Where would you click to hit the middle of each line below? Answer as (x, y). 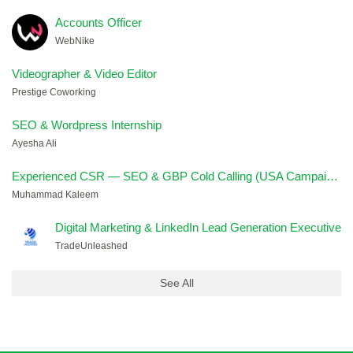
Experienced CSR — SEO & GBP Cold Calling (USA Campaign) (332, 176)
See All (176, 283)
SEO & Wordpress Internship (87, 125)
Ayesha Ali (34, 143)
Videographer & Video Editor (84, 74)
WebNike (75, 41)
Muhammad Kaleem (55, 195)
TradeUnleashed (91, 246)
